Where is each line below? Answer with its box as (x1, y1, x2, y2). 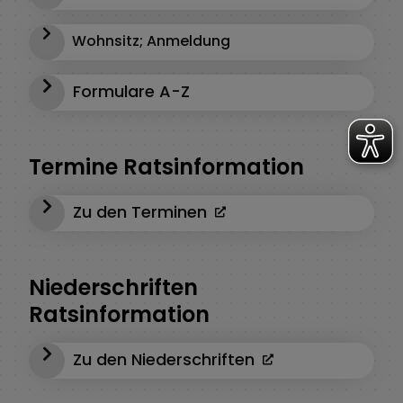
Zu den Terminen (73, 200, 211, 223)
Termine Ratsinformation (29, 152, 304, 182)
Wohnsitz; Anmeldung (72, 31, 230, 52)
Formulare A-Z (73, 79, 190, 103)
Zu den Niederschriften (73, 347, 259, 371)
